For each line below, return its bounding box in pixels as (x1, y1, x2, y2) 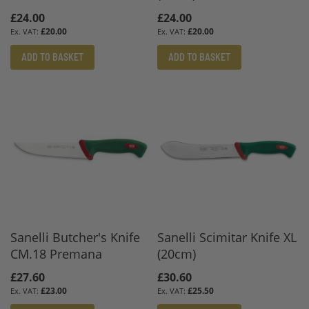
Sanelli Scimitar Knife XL (157, 228, 297, 246)
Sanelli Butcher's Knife (10, 228, 140, 246)
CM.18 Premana (10, 245, 102, 262)
